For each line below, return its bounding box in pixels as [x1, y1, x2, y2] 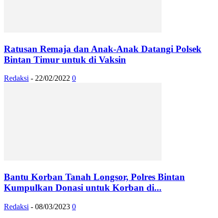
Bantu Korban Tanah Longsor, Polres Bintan [4, 171, 185, 182]
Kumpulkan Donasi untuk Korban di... [4, 182, 162, 193]
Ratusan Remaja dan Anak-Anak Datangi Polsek [4, 43, 201, 54]
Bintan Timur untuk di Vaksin [4, 54, 126, 65]
